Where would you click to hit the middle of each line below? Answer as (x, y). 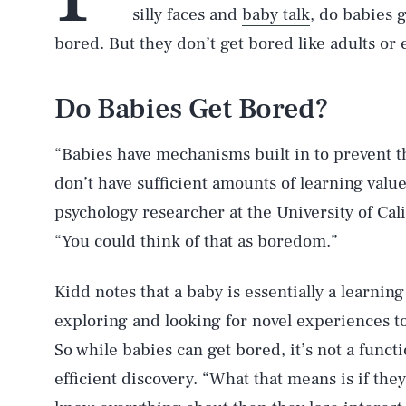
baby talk (276, 14)
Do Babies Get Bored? (192, 109)
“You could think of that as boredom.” (196, 241)
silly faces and (187, 14)
